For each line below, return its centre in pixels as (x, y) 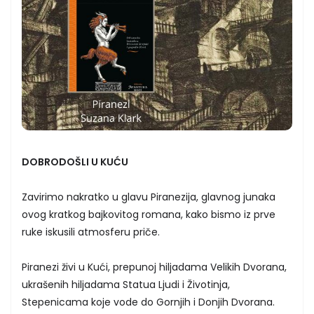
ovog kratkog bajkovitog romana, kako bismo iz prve (149, 214)
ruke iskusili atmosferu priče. (91, 232)
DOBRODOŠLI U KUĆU (75, 162)
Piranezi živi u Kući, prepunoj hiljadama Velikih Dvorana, (154, 267)
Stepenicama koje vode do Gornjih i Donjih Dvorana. (148, 302)
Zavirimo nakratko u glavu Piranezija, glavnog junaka (149, 197)
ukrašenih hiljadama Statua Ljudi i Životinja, (126, 284)
